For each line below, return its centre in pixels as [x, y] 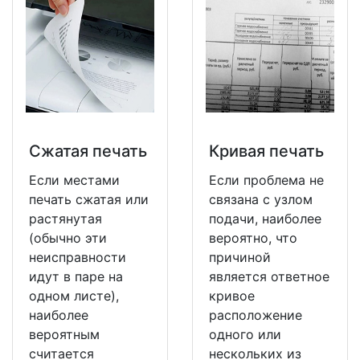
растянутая [65, 218]
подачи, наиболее [265, 218]
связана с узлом [261, 199]
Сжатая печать [88, 151]
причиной [240, 257]
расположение [256, 315]
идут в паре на [76, 276]
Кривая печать [266, 151]
